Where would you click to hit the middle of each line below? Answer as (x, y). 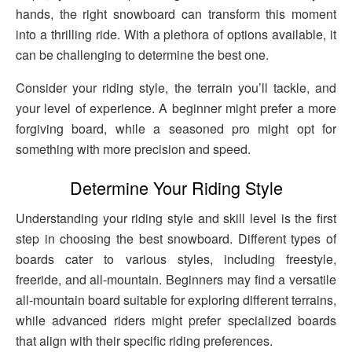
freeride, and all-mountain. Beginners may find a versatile (176, 280)
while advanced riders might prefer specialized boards (176, 321)
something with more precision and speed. (133, 148)
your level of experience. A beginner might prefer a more (176, 108)
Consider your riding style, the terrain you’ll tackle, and (176, 87)
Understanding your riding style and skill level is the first (176, 218)
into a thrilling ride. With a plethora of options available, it (176, 34)
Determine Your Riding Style (176, 188)
